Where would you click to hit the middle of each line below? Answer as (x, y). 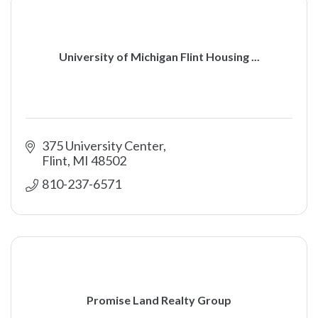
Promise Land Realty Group (159, 300)
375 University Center (102, 146)
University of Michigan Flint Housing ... (159, 56)
